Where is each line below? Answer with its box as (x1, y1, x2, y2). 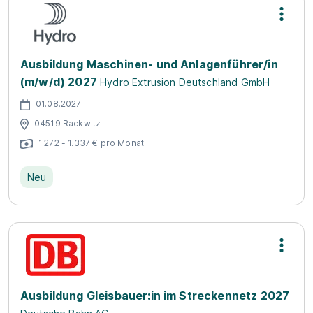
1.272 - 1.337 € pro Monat (38, 137, 144, 148)
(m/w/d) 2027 (20, 75, 97, 89)
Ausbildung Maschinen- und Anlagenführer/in (20, 57, 278, 71)
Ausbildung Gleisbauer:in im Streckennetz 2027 (20, 289, 290, 303)
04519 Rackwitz (34, 117, 101, 129)
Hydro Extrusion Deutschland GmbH (100, 76, 270, 88)
